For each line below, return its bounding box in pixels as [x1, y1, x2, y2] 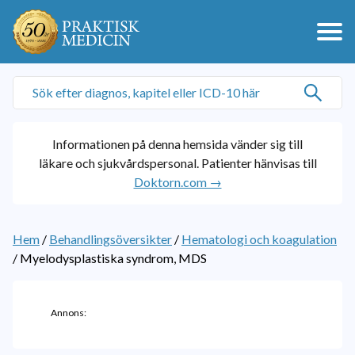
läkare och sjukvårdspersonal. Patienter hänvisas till [38, 155, 317, 170]
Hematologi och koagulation [181, 231, 337, 246]
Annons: [51, 307, 86, 319]
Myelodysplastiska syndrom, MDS [20, 250, 207, 265]
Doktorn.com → [133, 174, 222, 189]
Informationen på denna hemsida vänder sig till [52, 136, 303, 151]
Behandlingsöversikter [49, 231, 172, 246]
